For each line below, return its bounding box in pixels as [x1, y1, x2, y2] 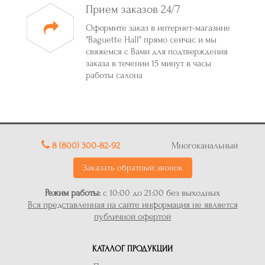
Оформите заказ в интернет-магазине [86, 22, 230, 34]
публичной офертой [94, 211, 171, 222]
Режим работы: [45, 188, 101, 199]
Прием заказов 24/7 [86, 3, 180, 17]
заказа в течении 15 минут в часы [86, 58, 211, 69]
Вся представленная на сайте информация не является [27, 199, 238, 211]
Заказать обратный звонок [82, 163, 183, 173]
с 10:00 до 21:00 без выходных [101, 188, 220, 199]
